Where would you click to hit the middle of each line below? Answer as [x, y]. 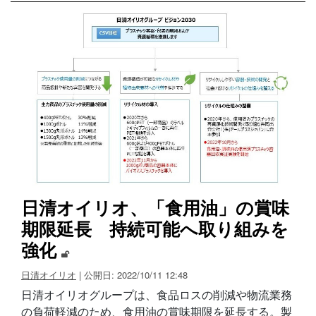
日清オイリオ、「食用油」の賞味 [155, 207]
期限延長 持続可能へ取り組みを [155, 229]
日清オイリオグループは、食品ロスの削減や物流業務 [157, 294]
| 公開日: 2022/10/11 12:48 [133, 275]
